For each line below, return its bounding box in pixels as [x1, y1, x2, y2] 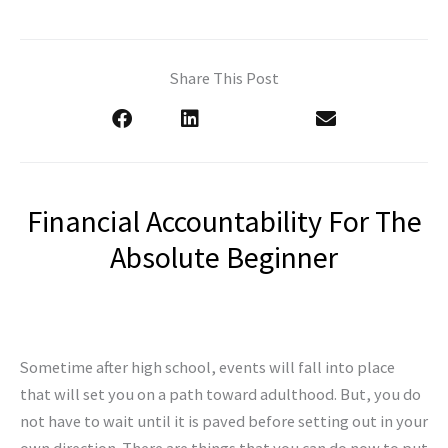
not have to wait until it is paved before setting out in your [20, 410, 428, 431]
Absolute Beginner [110, 237, 338, 276]
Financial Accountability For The [26, 201, 422, 240]
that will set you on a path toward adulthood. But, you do [20, 383, 421, 404]
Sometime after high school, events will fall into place [20, 356, 395, 377]
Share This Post [169, 68, 279, 89]
